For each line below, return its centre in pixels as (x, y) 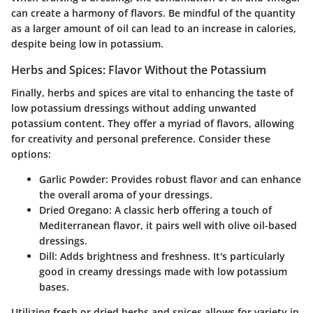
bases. (54, 286)
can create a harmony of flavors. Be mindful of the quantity (153, 13)
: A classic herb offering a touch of (190, 210)
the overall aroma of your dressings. (126, 194)
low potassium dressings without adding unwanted (134, 108)
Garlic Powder (72, 179)
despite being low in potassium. (87, 44)
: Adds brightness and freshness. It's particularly (170, 256)
